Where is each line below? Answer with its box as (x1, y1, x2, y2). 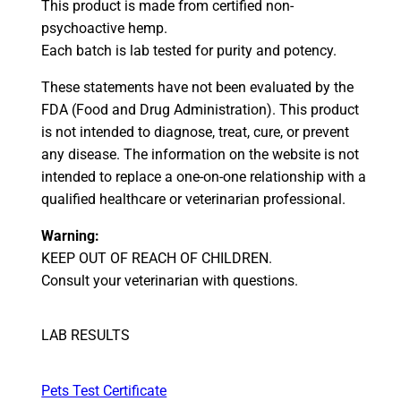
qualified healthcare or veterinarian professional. (41, 190, 346, 208)
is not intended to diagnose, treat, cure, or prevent (41, 123, 350, 141)
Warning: (41, 226, 100, 244)
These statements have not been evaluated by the (41, 78, 354, 96)
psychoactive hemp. (41, 19, 168, 37)
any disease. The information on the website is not (41, 145, 360, 163)
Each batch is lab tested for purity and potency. (41, 41, 337, 59)
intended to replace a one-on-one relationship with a (41, 167, 367, 185)
